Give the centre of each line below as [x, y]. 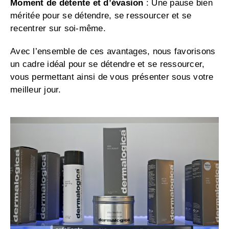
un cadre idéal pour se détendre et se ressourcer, [108, 64]
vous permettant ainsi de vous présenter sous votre [112, 77]
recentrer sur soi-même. [58, 29]
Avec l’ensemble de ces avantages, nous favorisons [113, 52]
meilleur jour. [36, 90]
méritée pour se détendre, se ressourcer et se [101, 16]
